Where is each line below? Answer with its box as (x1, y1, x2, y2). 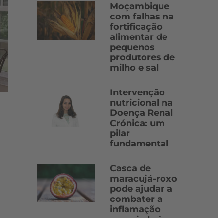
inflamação (110, 204, 161, 215)
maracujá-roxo (110, 173, 177, 184)
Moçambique (110, 1, 169, 12)
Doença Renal (110, 108, 173, 118)
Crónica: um (110, 118, 165, 128)
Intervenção (110, 87, 165, 98)
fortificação (110, 21, 163, 32)
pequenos (110, 42, 155, 53)
